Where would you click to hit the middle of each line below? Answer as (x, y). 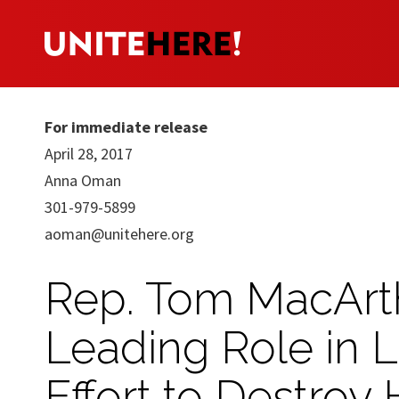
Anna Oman (83, 180)
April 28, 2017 (89, 153)
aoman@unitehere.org (119, 233)
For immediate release (126, 126)
